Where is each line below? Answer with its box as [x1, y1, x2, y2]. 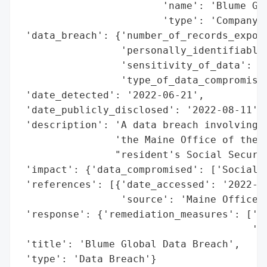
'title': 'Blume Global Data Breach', [20, 238, 240, 250]
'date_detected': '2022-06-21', [20, 89, 204, 101]
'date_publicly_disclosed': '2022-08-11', [20, 104, 264, 116]
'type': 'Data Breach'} [20, 253, 157, 265]
